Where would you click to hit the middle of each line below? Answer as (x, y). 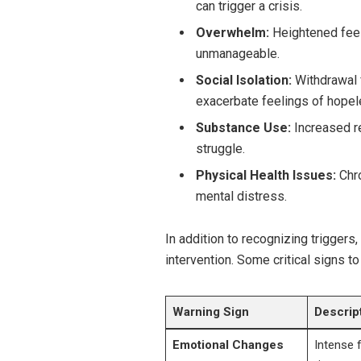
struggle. (220, 148)
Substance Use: (243, 127)
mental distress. (241, 196)
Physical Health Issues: (266, 175)
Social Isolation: (243, 80)
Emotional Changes (228, 344)
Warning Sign (210, 311)
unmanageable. (237, 53)
